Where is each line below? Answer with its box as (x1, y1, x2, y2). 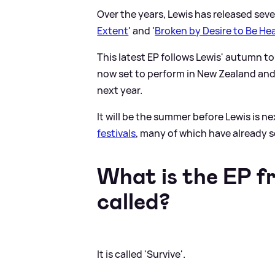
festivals (97, 126, 136, 140)
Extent (97, 23, 129, 37)
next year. (97, 83, 143, 97)
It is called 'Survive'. (97, 247, 186, 261)
